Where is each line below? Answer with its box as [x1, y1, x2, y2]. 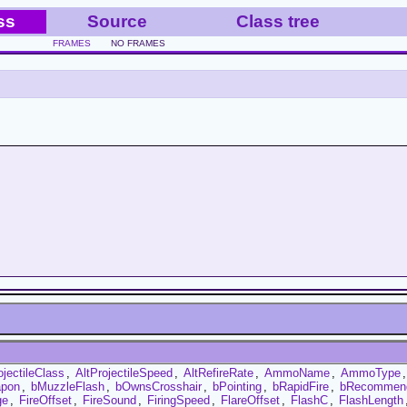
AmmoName [264, 365, 330, 380]
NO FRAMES [111, 38, 165, 48]
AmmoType [341, 365, 401, 380]
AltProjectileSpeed [75, 365, 173, 380]
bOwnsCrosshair [115, 379, 202, 393]
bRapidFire [273, 379, 329, 393]
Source [87, 12, 147, 31]
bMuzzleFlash [31, 379, 104, 393]
